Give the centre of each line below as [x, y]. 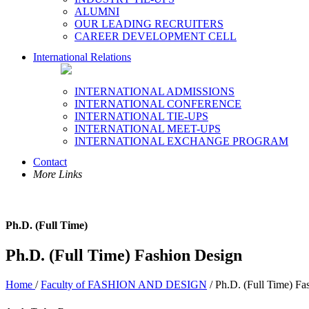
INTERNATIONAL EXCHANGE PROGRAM [181, 141]
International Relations [82, 57]
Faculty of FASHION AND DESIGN [124, 284]
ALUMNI [97, 12]
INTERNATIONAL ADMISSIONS [154, 92]
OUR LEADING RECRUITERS [149, 24]
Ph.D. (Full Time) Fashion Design [124, 255]
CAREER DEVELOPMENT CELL [156, 37]
